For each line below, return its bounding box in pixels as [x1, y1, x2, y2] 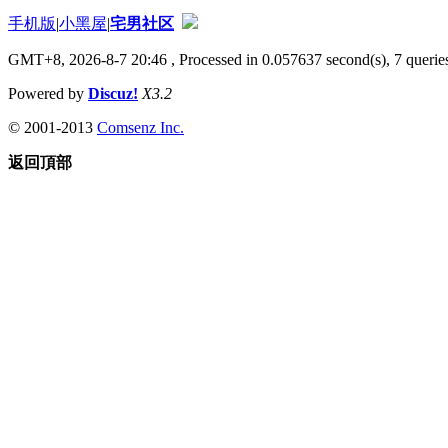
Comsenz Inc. [97, 118, 184, 136]
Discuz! [88, 84, 138, 102]
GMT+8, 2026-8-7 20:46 [8, 50, 167, 68]
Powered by [8, 84, 88, 102]
